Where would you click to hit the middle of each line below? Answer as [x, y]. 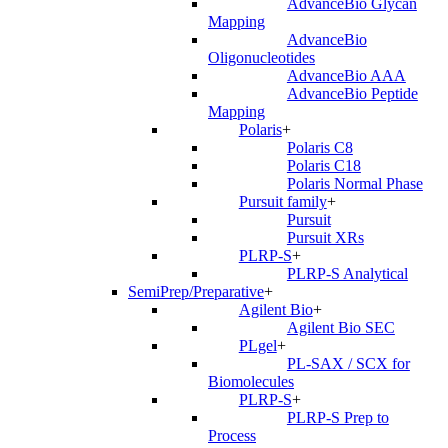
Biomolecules [251, 382]
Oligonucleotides [261, 58]
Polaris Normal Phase [354, 184]
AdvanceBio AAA [346, 76]
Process [232, 436]
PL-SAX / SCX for [348, 364]
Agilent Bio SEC [340, 328]
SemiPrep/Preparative [196, 292]
